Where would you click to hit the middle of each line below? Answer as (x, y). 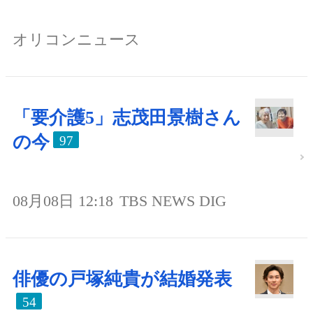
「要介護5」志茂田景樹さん (127, 117)
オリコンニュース (77, 39)
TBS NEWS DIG (173, 201)
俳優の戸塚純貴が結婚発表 (122, 279)
